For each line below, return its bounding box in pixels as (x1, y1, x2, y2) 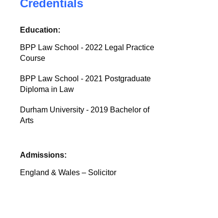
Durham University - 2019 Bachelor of (20, 106, 150, 114)
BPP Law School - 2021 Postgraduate (20, 74, 151, 83)
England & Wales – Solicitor (20, 168, 117, 177)
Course (20, 54, 46, 62)
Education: (20, 26, 61, 34)
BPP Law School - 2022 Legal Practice (20, 43, 155, 52)
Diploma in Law (20, 85, 74, 93)
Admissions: (20, 151, 67, 159)
